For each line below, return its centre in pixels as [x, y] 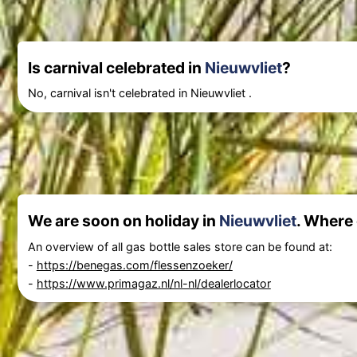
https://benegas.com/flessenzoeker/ [134, 265]
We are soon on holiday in [123, 221]
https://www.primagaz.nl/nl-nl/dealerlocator [153, 283]
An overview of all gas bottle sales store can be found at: [180, 246]
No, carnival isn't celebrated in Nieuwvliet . [139, 93]
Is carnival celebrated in [116, 68]
